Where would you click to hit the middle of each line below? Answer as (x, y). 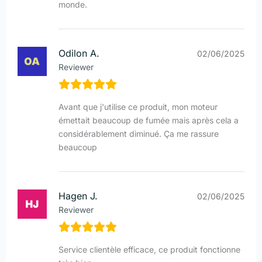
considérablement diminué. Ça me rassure (139, 134)
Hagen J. (78, 196)
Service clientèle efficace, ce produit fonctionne (149, 250)
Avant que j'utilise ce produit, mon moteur (138, 107)
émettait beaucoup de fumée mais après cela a (149, 120)
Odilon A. (79, 54)
